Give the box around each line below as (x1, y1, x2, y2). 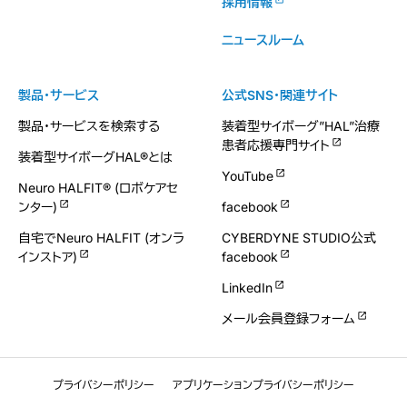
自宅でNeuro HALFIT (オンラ (18, 230, 184, 245)
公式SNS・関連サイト (222, 87, 338, 103)
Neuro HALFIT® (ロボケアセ (18, 180, 178, 195)
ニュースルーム (222, 32, 304, 47)
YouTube (222, 168, 273, 184)
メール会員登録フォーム (222, 311, 355, 326)
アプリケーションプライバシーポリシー (173, 378, 354, 392)
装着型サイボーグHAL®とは (18, 149, 173, 164)
